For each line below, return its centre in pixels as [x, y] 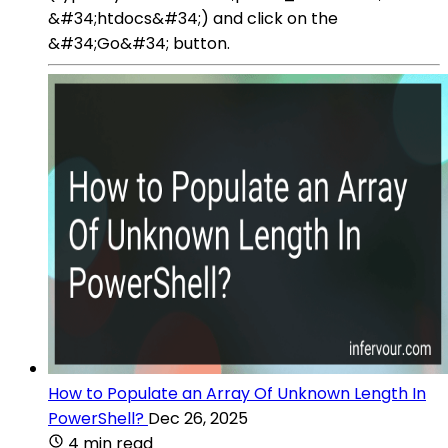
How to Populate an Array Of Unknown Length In [237, 393]
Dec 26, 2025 [198, 418]
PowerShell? [96, 418]
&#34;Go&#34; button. [139, 43]
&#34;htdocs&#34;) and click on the [193, 18]
